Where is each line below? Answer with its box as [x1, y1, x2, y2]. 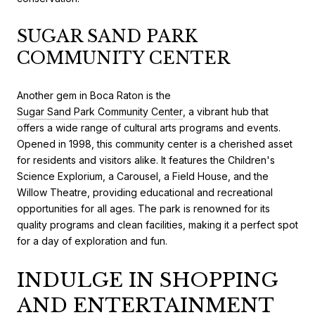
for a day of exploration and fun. [17, 235, 167, 247]
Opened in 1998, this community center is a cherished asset [17, 138, 292, 150]
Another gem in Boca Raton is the [17, 89, 171, 102]
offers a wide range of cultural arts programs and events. [17, 122, 281, 134]
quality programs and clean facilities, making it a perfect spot [17, 219, 298, 231]
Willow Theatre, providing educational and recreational [17, 186, 273, 199]
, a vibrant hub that [183, 105, 269, 118]
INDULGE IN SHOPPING [17, 267, 278, 292]
